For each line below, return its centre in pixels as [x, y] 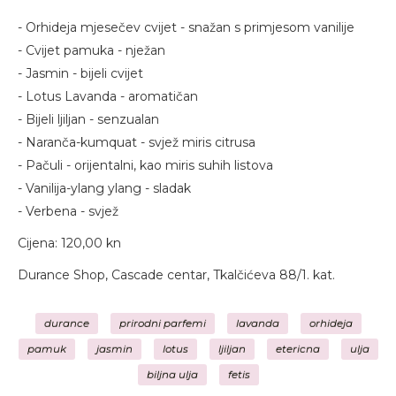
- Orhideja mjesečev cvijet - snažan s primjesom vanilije [186, 28]
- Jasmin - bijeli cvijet [80, 74]
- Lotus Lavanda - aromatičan [108, 97]
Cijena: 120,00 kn [69, 244]
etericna [297, 350]
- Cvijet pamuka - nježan [93, 51]
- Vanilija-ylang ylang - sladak [104, 189]
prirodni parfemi [162, 324]
